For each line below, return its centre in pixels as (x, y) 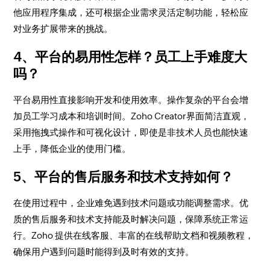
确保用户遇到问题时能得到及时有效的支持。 (104, 252)
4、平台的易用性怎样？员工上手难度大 (130, 57)
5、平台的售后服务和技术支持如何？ (124, 177)
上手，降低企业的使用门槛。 (72, 149)
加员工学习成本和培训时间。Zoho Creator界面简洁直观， (132, 116)
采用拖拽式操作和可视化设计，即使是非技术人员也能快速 (131, 132)
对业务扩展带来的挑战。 (63, 29)
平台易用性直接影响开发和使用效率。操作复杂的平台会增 (131, 100)
